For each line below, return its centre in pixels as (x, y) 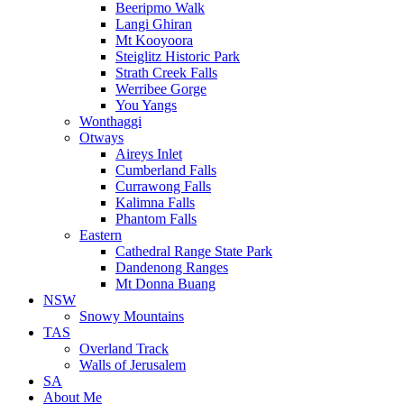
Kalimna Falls (155, 203)
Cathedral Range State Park (194, 252)
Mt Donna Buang (165, 284)
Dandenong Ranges (172, 268)
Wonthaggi (110, 122)
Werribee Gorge (161, 89)
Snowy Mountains (132, 317)
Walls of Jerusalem (133, 365)
